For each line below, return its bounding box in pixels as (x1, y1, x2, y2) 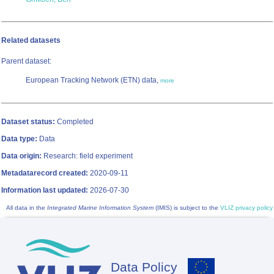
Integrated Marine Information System (47, 204, 154, 212)
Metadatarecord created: (1, 169, 88, 178)
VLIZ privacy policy (220, 204, 273, 212)
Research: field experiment (42, 152, 133, 161)
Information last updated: (1, 186, 88, 195)
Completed (55, 117, 94, 127)
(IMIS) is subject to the (154, 204, 220, 212)
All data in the (6, 204, 47, 212)
